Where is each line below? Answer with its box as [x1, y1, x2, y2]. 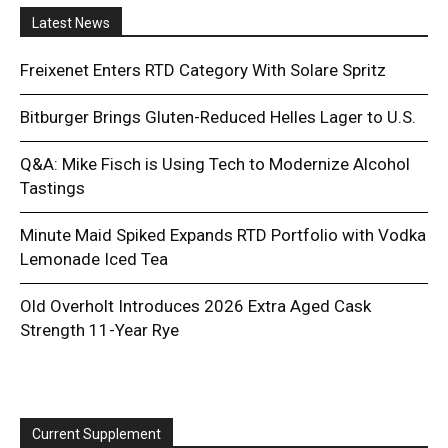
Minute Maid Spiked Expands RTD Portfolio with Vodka [20, 224, 426, 245]
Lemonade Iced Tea [20, 248, 168, 269]
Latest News [32, 14, 110, 31]
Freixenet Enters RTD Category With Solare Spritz [20, 59, 386, 80]
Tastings [20, 177, 85, 198]
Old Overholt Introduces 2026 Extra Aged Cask [20, 295, 371, 316]
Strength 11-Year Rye [20, 319, 179, 340]
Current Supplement [32, 425, 161, 442]
